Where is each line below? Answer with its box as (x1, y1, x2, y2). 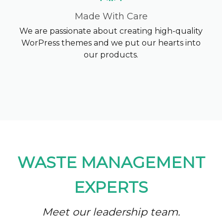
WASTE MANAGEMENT (17, 152, 205, 172)
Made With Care (74, 10, 148, 22)
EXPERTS (74, 177, 148, 197)
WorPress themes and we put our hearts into (21, 38, 201, 48)
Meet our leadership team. (42, 205, 180, 218)
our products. (84, 50, 138, 59)
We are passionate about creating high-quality (19, 26, 203, 36)
